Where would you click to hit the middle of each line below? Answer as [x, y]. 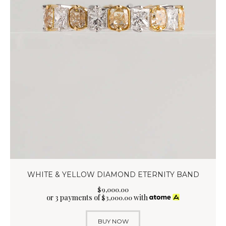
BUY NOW [113, 221]
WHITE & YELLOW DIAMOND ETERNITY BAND [113, 175]
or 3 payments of [74, 197]
